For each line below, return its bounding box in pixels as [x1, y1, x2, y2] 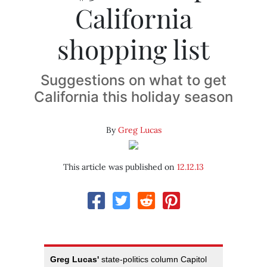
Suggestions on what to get [41, 72, 226, 89]
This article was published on [63, 162, 177, 173]
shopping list [57, 31, 210, 67]
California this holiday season [34, 88, 233, 106]
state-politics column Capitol [99, 254, 207, 265]
